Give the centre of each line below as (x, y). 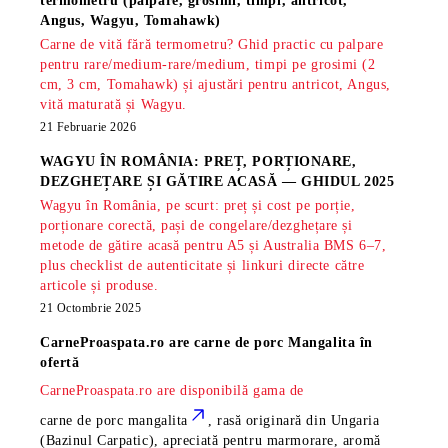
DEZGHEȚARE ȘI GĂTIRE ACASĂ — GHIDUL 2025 (217, 182)
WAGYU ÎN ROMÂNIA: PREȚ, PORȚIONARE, (198, 162)
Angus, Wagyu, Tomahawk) (130, 21)
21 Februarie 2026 (88, 127)
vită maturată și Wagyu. (113, 105)
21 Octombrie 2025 (91, 308)
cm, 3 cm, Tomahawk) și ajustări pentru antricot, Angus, (215, 85)
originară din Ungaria (312, 421)
